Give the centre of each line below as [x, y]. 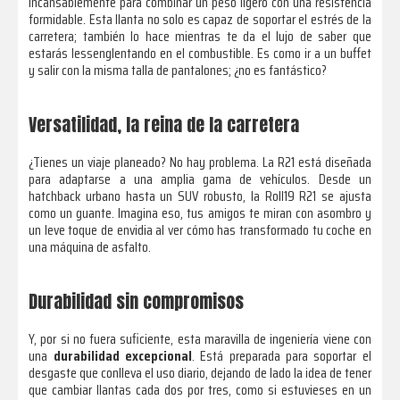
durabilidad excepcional [122, 355]
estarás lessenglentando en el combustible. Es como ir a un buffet [200, 53]
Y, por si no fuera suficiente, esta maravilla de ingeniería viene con [200, 338]
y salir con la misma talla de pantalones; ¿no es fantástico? [178, 70]
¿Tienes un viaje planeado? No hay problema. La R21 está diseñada [200, 162]
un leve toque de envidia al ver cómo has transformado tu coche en [200, 229]
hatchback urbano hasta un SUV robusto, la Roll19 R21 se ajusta [200, 196]
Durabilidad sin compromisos [137, 301]
